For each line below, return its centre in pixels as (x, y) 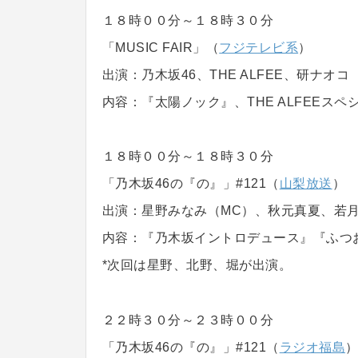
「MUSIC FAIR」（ (161, 48)
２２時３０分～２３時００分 (188, 320)
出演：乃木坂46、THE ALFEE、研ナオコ (226, 75)
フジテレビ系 (259, 48)
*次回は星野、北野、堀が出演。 (197, 265)
